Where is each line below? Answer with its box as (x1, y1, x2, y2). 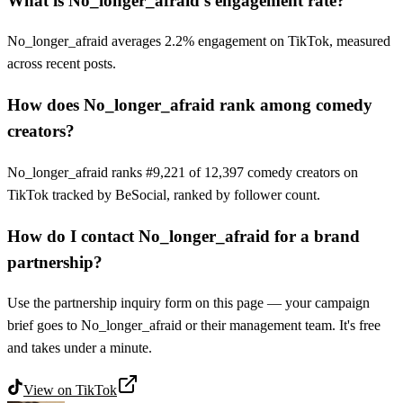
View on (23, 382, 76, 399)
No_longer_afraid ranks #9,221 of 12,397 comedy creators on (7, 164, 358, 180)
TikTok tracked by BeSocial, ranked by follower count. (7, 186, 320, 202)
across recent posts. (7, 56, 116, 72)
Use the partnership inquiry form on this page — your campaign (7, 295, 370, 311)
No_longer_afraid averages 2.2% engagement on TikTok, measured (7, 33, 390, 49)
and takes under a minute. (7, 340, 152, 356)
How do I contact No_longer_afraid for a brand (7, 226, 360, 246)
